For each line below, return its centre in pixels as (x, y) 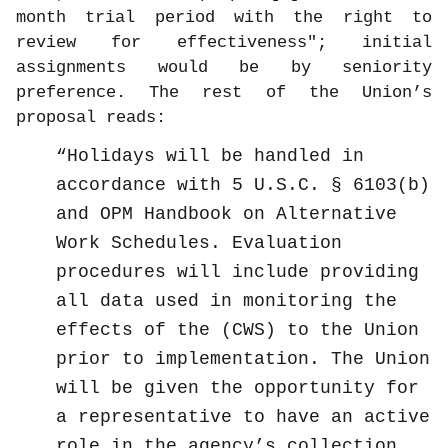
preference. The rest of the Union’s (224, 93)
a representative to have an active (243, 417)
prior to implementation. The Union (243, 359)
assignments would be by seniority (224, 68)
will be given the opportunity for (237, 388)
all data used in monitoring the (226, 301)
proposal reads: (91, 118)
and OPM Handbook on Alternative (226, 214)
